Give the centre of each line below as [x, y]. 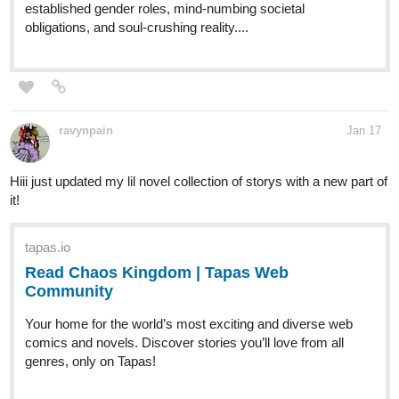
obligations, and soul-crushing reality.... [137, 28]
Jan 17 [364, 131]
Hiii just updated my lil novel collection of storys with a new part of [199, 182]
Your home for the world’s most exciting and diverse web [189, 324]
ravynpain [86, 131]
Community [69, 292]
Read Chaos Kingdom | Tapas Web [157, 273]
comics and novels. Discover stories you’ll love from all [184, 343]
